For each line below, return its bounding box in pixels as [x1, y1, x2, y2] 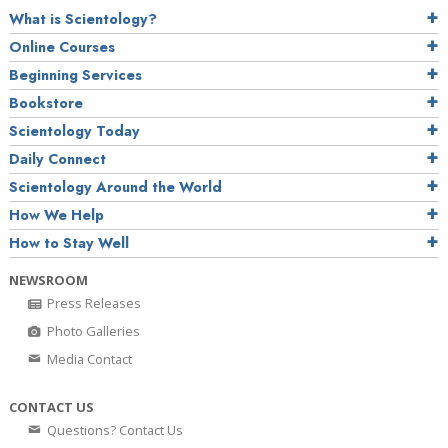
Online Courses [9, 37, 115, 58]
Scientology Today [9, 121, 140, 142]
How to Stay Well [9, 233, 129, 254]
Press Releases [44, 294, 141, 313]
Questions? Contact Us [44, 421, 183, 440]
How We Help [9, 205, 104, 226]
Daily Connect [9, 149, 106, 170]
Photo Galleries [44, 322, 140, 341]
